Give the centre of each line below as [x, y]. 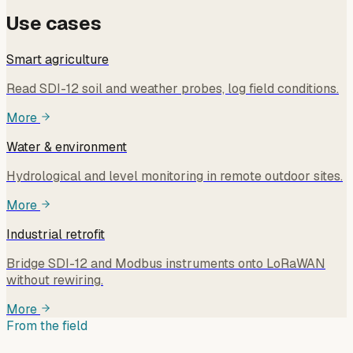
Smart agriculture [58, 59]
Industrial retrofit [56, 234]
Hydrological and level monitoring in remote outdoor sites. [175, 176]
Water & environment [67, 147]
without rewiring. [55, 280]
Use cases [54, 24]
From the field [47, 326]
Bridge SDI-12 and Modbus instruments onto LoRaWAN [166, 264]
